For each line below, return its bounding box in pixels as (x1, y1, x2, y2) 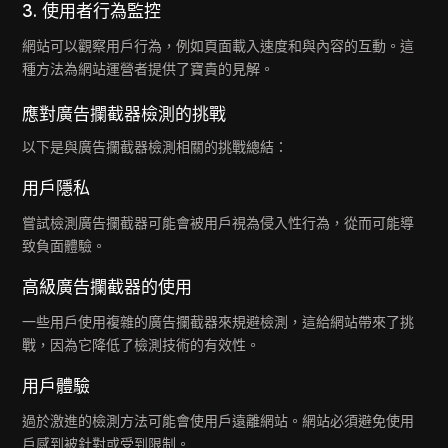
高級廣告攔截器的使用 (22, 277, 193, 297)
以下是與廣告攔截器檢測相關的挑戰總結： (22, 138, 289, 155)
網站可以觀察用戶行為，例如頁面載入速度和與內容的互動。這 (22, 37, 415, 54)
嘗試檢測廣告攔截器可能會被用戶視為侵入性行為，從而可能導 (22, 214, 415, 231)
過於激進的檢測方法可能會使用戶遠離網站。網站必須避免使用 (22, 412, 415, 429)
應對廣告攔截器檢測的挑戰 (22, 104, 227, 124)
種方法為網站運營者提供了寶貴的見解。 (22, 60, 275, 77)
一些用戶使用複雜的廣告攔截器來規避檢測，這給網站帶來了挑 (22, 313, 415, 330)
